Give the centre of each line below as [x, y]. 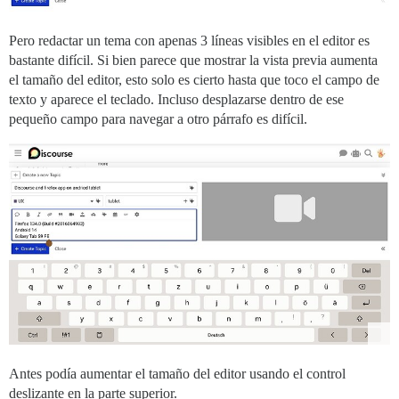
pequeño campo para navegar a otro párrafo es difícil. [158, 118]
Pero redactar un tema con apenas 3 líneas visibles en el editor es [189, 40]
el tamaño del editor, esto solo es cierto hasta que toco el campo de [194, 79]
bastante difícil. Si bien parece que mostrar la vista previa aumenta [193, 60]
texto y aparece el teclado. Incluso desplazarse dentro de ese [176, 99]
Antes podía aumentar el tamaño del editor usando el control [177, 374]
